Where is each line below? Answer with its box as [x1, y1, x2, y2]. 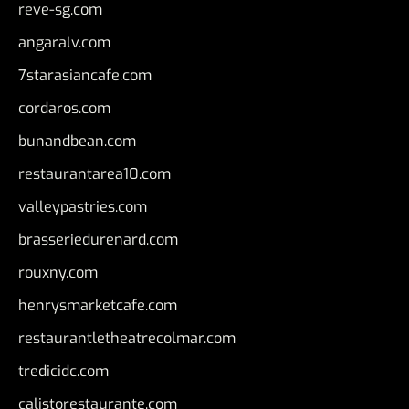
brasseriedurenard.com [18, 230, 178, 250]
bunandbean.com [18, 131, 136, 152]
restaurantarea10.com [18, 164, 171, 184]
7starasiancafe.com [18, 66, 152, 86]
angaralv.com [18, 33, 110, 53]
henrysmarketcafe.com [18, 296, 177, 316]
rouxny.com [18, 263, 98, 283]
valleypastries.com [18, 197, 147, 217]
